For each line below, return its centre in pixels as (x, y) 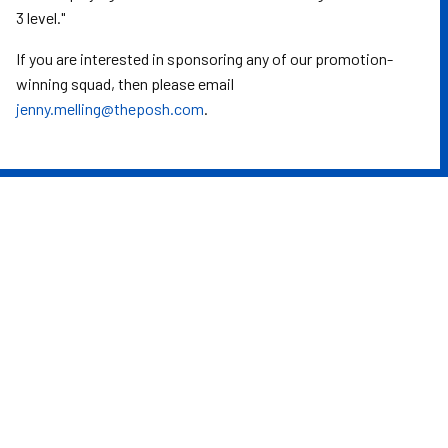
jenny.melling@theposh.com (110, 108)
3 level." (40, 17)
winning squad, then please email (125, 83)
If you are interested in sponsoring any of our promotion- (204, 58)
